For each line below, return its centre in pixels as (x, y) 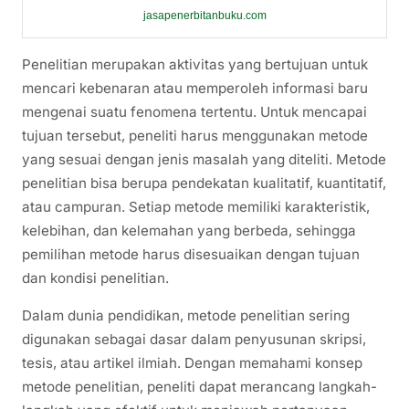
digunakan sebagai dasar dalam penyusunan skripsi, (194, 339)
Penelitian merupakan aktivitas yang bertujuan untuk (195, 64)
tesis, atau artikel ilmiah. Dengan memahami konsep (192, 362)
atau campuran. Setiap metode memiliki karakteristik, (196, 206)
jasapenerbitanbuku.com (204, 15)
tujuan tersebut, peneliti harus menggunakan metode (195, 135)
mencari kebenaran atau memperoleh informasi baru (195, 88)
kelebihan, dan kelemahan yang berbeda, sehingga (189, 230)
